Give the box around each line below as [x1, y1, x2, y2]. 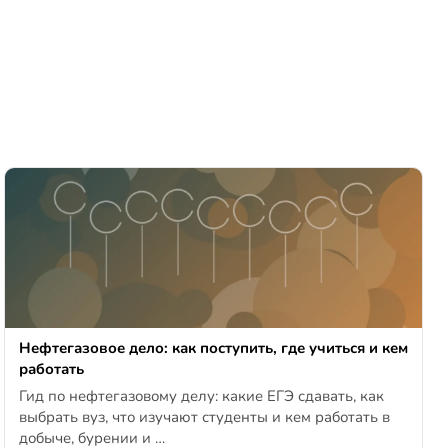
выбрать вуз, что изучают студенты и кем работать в [18, 407, 390, 428]
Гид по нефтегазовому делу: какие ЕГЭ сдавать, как [18, 386, 384, 407]
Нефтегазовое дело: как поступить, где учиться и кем [18, 338, 408, 359]
